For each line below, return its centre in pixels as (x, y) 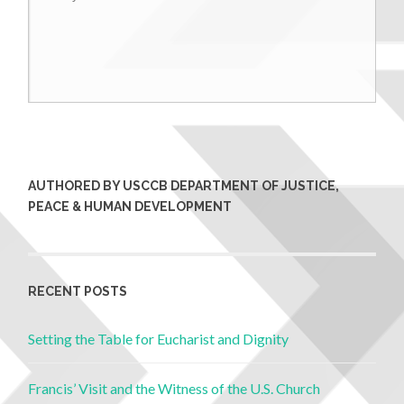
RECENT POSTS (78, 291)
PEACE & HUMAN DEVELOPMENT (130, 207)
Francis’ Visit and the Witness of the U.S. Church (174, 389)
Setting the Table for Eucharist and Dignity (159, 338)
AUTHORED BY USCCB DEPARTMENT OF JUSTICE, (184, 186)
